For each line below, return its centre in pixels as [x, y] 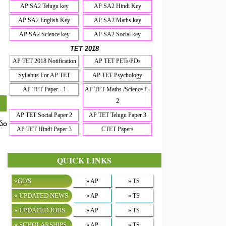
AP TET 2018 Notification [44, 61]
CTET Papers [117, 129]
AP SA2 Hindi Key [117, 6]
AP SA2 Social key [118, 34]
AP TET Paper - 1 [44, 89]
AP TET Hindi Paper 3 [44, 129]
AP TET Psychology [118, 75]
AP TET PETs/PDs [117, 61]
